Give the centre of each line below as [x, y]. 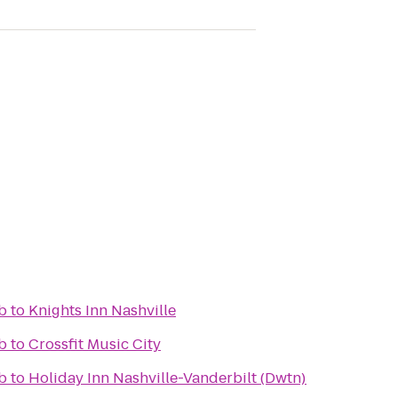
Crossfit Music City [95, 344]
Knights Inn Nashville [102, 310]
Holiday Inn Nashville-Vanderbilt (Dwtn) [167, 378]
